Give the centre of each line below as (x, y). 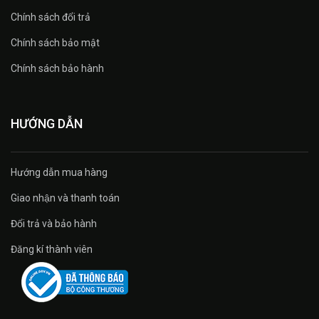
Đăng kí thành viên (52, 249)
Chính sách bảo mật (55, 42)
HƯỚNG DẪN (47, 123)
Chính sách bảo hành (57, 68)
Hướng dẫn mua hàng (59, 172)
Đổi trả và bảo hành (54, 223)
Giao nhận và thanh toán (65, 198)
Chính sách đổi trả (51, 17)
